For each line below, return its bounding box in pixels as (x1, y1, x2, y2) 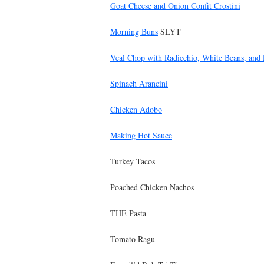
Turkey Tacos (110, 155, 155, 167)
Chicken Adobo (110, 103, 162, 115)
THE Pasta (110, 207, 146, 219)
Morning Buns (110, 25, 158, 37)
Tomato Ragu (110, 233, 155, 245)
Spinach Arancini (110, 77, 168, 89)
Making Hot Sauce (110, 129, 172, 141)
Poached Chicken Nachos (110, 181, 194, 193)
